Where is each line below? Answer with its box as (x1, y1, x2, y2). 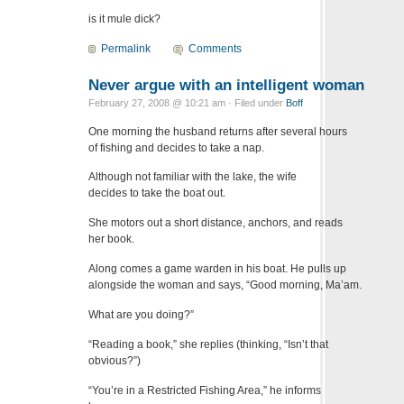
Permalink (101, 41, 151, 55)
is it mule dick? (88, 12, 161, 25)
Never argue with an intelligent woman (88, 75, 364, 94)
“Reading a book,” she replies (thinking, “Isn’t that (88, 338, 328, 352)
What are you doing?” (88, 308, 194, 322)
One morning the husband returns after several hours (88, 124, 347, 138)
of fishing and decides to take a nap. (88, 141, 264, 154)
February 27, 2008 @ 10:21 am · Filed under (88, 96, 286, 108)
